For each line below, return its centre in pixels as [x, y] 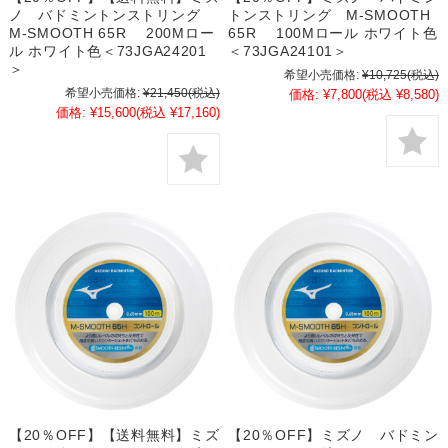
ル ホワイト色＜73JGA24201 [107, 50]
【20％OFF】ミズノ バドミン [333, 435]
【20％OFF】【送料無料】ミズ [114, 435]
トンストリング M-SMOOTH [329, 14]
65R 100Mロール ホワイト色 [333, 32]
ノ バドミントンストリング [112, 14]
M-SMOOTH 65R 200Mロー [111, 32]
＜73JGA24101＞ [288, 50]
